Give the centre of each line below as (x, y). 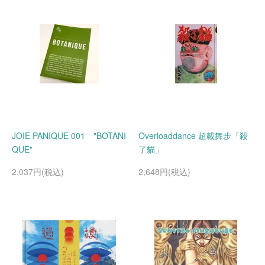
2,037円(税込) (38, 172)
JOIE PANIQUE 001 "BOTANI (69, 135)
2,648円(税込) (164, 172)
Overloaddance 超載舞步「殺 (193, 135)
